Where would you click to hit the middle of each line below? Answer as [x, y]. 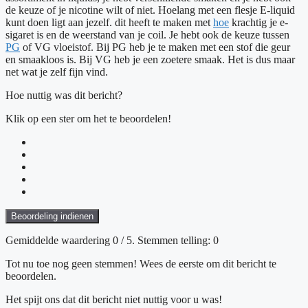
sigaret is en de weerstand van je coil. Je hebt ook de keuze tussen [147, 35]
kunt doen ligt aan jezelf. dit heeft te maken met [109, 23]
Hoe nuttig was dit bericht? [64, 96]
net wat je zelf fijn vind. [57, 72]
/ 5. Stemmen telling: [166, 241]
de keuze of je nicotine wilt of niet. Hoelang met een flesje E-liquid [150, 10]
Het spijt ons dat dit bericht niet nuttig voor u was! [114, 300]
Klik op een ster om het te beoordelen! [88, 119]
